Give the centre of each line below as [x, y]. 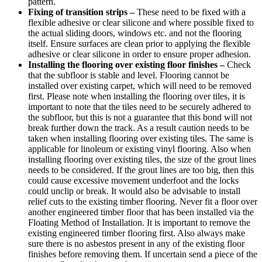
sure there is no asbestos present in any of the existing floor [136, 243]
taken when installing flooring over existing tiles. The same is [141, 138]
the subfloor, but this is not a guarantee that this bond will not [140, 117]
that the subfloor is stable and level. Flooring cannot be [129, 75]
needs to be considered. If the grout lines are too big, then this [141, 170]
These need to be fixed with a [190, 12]
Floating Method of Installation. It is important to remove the [139, 222]
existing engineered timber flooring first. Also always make [137, 233]
